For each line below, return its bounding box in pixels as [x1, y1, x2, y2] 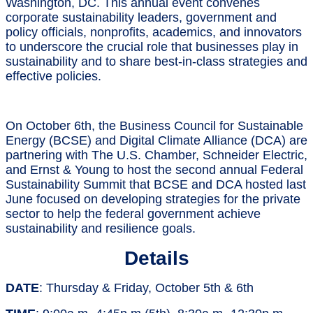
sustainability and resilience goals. [6, 221, 196, 235]
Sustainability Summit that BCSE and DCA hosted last [6, 177, 306, 191]
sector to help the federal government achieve [6, 207, 261, 221]
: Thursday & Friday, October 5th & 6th [39, 281, 254, 295]
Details [124, 247, 189, 269]
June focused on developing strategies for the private [6, 192, 300, 206]
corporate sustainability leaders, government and [6, 10, 277, 24]
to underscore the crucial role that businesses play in [6, 40, 298, 54]
